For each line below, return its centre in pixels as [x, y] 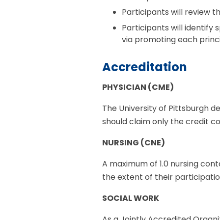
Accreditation [145, 67]
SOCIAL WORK [131, 198]
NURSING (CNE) [134, 143]
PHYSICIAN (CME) [138, 87]
